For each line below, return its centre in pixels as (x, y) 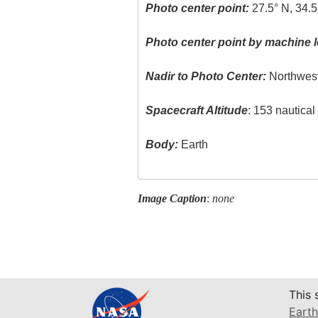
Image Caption (172, 198)
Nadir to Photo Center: (206, 77)
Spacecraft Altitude (197, 111)
